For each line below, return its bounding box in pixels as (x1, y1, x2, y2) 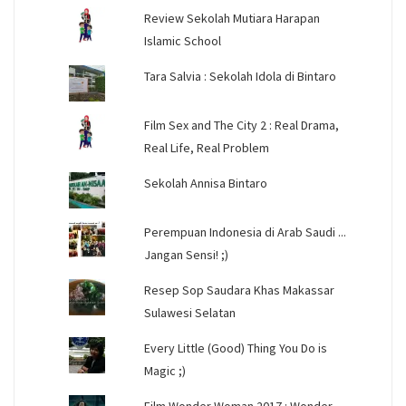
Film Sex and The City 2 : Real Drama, (143, 117, 339, 134)
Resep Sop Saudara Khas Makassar (143, 282, 334, 299)
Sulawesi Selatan (143, 304, 236, 322)
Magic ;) (143, 362, 186, 380)
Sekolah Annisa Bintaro (143, 175, 267, 192)
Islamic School (143, 33, 221, 50)
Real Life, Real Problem (143, 140, 269, 157)
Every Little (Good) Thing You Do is (143, 340, 327, 357)
